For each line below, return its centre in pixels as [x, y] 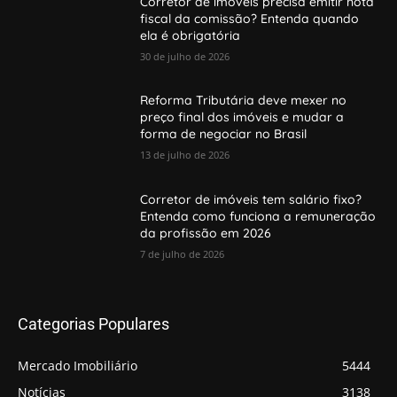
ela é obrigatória [191, 35]
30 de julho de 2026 [185, 56]
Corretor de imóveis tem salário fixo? [251, 200]
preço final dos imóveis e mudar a [242, 117]
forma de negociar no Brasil [224, 134]
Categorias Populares [93, 323]
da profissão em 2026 [206, 234]
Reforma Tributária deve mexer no [244, 101]
